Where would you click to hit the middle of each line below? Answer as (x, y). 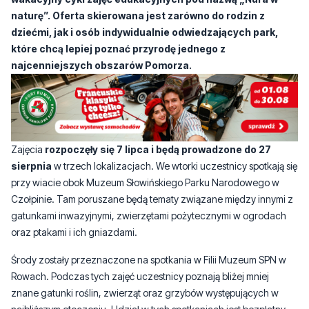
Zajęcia (28, 149)
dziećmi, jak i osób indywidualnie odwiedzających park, (144, 32)
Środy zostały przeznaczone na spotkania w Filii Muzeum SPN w (149, 259)
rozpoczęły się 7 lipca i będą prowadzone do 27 (158, 149)
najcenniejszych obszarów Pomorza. (101, 65)
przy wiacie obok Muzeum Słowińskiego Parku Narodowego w (145, 182)
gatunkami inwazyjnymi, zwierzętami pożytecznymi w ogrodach (149, 215)
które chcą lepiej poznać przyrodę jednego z (118, 48)
